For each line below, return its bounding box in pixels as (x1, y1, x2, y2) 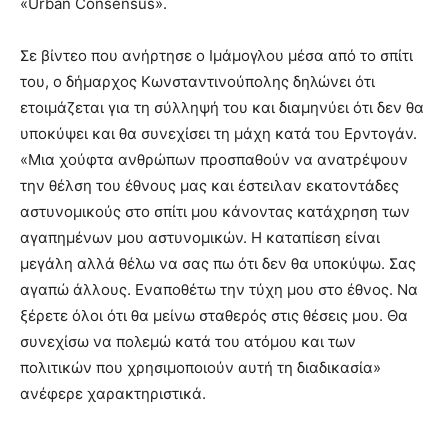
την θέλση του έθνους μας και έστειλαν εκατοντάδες (20, 176, 399, 196)
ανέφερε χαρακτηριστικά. (20, 384, 206, 404)
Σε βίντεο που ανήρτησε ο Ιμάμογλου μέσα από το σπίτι (20, 46, 413, 66)
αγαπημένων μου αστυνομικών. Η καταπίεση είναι (20, 228, 380, 248)
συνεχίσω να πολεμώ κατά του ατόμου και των (20, 332, 356, 352)
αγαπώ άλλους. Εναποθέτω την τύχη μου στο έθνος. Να (20, 280, 418, 300)
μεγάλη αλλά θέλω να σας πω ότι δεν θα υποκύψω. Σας (20, 254, 416, 274)
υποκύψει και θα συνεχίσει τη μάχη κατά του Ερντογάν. (20, 124, 417, 144)
